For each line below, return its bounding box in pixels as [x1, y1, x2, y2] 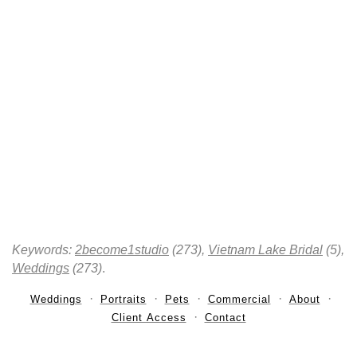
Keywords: [12, 242, 75, 257]
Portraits [100, 292, 147, 305]
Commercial [207, 292, 271, 305]
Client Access [111, 311, 186, 324]
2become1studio [75, 242, 169, 257]
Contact [204, 311, 246, 324]
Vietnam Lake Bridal [208, 242, 323, 257]
